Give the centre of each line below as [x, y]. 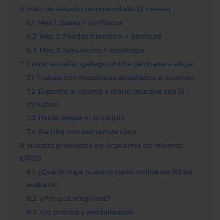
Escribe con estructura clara [88, 132]
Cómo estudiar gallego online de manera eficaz [110, 64]
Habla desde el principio [82, 118]
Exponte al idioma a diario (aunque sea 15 [111, 92]
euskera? [42, 185]
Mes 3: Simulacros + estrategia [92, 50]
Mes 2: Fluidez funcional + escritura [101, 37]
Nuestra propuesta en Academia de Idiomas [105, 146]
